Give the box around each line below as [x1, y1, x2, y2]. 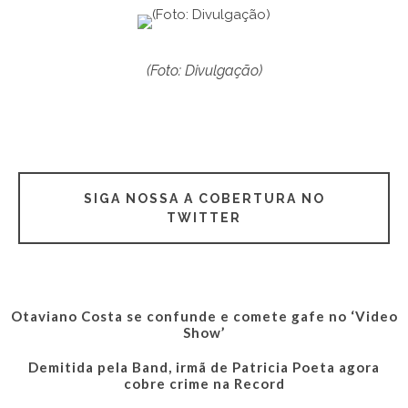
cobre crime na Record [123, 374, 285, 392]
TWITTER [167, 209, 241, 225]
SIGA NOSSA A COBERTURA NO [83, 190, 325, 206]
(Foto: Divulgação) [146, 62, 262, 80]
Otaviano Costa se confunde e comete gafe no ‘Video [10, 307, 398, 324]
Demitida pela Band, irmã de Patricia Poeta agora [28, 358, 380, 375]
